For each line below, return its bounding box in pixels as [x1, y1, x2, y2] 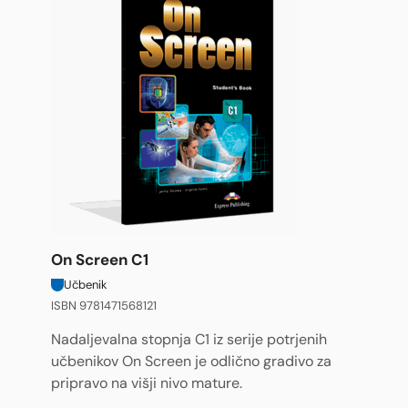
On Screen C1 [51, 250, 148, 270]
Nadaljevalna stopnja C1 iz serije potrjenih [51, 331, 327, 349]
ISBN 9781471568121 [51, 298, 157, 313]
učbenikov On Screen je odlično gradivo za [51, 352, 331, 371]
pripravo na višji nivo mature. [51, 374, 242, 393]
